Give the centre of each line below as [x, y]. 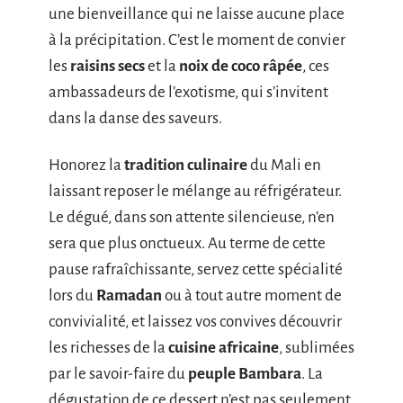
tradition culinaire [186, 165]
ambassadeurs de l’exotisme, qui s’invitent [188, 92]
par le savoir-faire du [118, 373]
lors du [72, 295]
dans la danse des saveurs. [135, 118]
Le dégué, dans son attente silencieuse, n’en [192, 217]
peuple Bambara [245, 373]
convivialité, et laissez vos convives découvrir [195, 321]
